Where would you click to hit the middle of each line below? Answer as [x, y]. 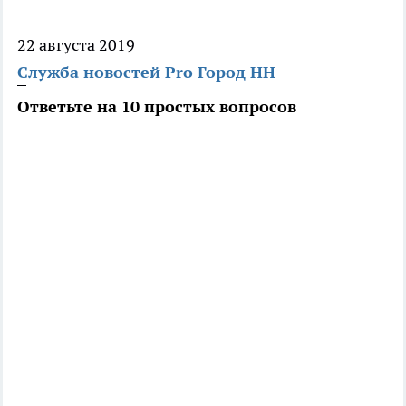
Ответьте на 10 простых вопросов [157, 107]
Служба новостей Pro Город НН [146, 72]
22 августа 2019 [76, 45]
